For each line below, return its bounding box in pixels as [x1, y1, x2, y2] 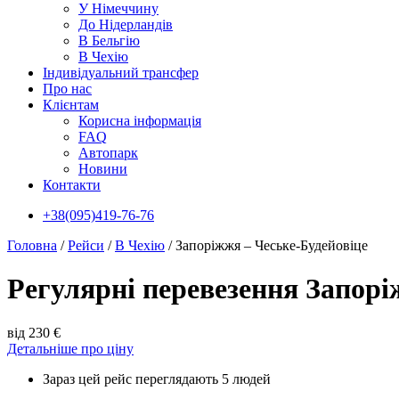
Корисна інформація [78, 113, 201, 128]
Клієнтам [43, 97, 99, 112]
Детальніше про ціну [7, 340, 134, 356]
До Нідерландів [78, 17, 173, 32]
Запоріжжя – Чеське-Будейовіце [175, 238, 368, 253]
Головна [7, 238, 57, 253]
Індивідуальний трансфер [43, 65, 199, 80]
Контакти [43, 177, 101, 192]
